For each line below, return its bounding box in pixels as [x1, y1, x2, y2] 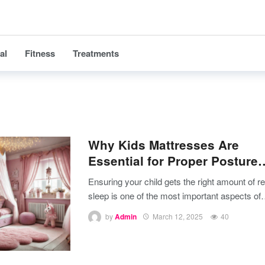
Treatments [73, 47, 119, 60]
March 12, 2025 [153, 211, 203, 222]
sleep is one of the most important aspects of [88, 189, 261, 202]
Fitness [25, 47, 55, 60]
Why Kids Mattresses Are [88, 136, 239, 153]
